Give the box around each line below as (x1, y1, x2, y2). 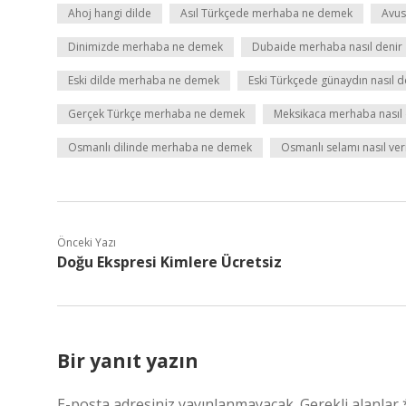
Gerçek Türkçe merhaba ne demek (68, 106, 245, 121)
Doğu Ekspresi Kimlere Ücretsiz (57, 252, 282, 272)
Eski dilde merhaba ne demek (68, 72, 219, 88)
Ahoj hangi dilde (68, 5, 151, 21)
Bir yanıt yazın (57, 348, 198, 373)
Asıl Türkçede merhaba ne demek (180, 5, 353, 21)
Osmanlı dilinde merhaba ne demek (68, 140, 252, 155)
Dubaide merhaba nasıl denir (252, 39, 402, 54)
